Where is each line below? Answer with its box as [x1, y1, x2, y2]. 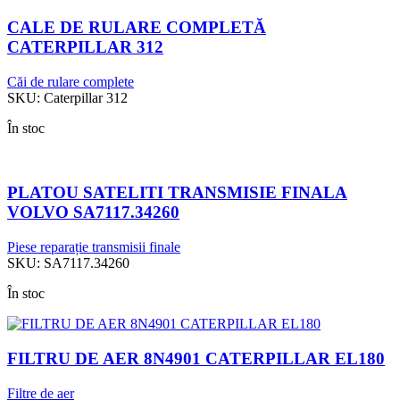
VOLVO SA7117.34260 [7, 203, 179, 222]
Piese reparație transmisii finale [7, 239, 180, 255]
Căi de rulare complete [7, 73, 134, 89]
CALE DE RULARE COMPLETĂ [7, 18, 266, 37]
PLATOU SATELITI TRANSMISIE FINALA [7, 183, 347, 203]
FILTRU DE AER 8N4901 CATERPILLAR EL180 [7, 348, 385, 368]
